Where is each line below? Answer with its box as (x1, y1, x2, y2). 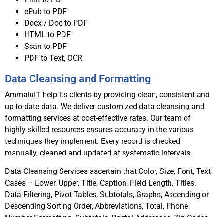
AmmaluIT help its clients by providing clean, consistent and (5, 90, 210, 99)
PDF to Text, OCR (24, 53, 82, 62)
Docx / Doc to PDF (24, 18, 88, 28)
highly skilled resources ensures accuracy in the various (5, 124, 194, 134)
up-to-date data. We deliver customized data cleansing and (5, 101, 204, 111)
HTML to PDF (24, 30, 71, 39)
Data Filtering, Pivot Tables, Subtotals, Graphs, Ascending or (5, 190, 209, 200)
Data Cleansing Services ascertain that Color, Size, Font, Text (5, 167, 211, 176)
